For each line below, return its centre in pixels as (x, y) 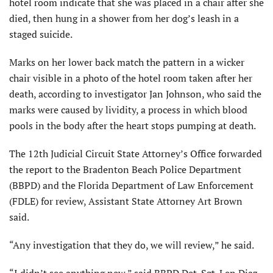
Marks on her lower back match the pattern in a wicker (127, 62)
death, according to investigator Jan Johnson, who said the (135, 94)
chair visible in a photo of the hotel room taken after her (131, 78)
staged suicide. (41, 34)
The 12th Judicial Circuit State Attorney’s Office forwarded (136, 154)
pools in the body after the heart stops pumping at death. (133, 126)
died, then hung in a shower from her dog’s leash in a (124, 19)
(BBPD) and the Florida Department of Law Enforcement (131, 186)
